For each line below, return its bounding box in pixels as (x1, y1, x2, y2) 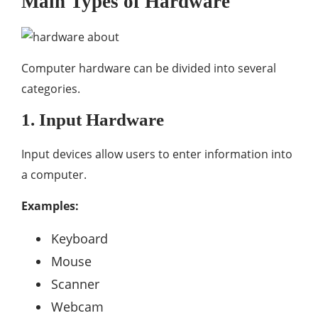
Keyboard (51, 230, 108, 247)
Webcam (51, 298, 104, 315)
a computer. (21, 167, 87, 182)
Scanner (51, 275, 99, 292)
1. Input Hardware (21, 110, 164, 129)
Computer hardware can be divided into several (21, 60, 276, 76)
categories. (21, 81, 80, 97)
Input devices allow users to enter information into (21, 146, 292, 162)
